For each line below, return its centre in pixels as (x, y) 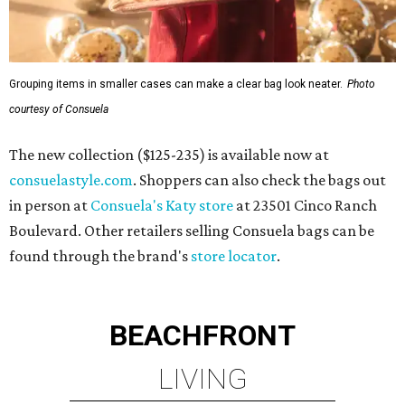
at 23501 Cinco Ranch (305, 206)
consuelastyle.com (71, 180)
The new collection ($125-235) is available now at (169, 155)
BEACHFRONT (202, 336)
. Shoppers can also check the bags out (259, 180)
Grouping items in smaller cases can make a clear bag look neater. (176, 85)
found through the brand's (100, 256)
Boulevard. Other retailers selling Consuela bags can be (192, 231)
